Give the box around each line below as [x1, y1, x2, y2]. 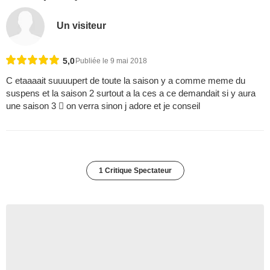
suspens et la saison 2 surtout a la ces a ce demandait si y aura [6, 88, 256, 99]
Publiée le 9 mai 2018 [75, 57, 147, 66]
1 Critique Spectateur [98, 166, 172, 175]
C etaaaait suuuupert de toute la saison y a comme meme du [6, 75, 245, 86]
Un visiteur [57, 20, 107, 31]
